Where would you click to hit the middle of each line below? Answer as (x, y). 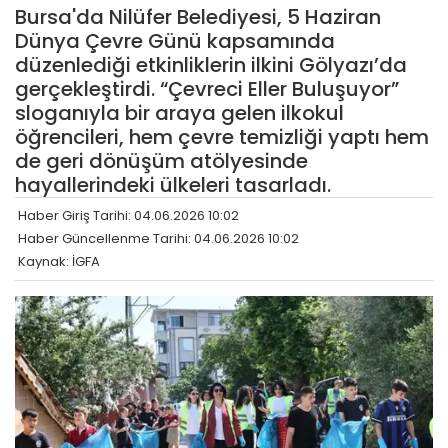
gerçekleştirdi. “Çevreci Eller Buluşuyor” (207, 89)
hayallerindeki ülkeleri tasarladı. (173, 185)
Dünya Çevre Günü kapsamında (175, 41)
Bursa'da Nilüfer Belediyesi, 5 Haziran (198, 17)
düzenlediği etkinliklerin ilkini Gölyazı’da (211, 65)
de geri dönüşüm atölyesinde (161, 161)
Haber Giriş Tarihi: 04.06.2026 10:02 (128, 216)
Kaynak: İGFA (59, 262)
